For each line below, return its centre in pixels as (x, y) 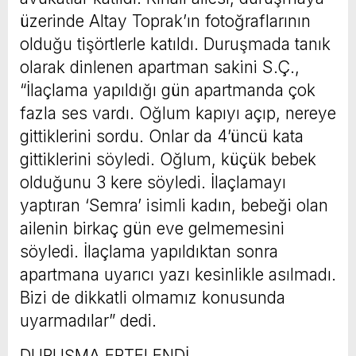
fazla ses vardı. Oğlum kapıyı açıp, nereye (178, 113)
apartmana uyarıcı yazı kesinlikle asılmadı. (178, 274)
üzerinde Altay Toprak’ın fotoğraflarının (165, 21)
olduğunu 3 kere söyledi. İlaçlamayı (153, 182)
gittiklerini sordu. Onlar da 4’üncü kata (162, 136)
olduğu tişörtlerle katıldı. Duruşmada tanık (175, 44)
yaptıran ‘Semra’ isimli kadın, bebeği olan (174, 205)
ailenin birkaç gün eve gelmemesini (152, 228)
